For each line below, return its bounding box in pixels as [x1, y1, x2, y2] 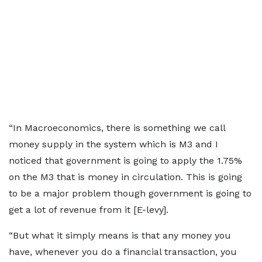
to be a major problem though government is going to [9, 188, 251, 199]
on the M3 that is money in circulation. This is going [9, 171, 242, 182]
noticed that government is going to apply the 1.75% [9, 155, 242, 166]
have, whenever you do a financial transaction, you [9, 246, 237, 257]
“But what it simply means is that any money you [9, 230, 231, 241]
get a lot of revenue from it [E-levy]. [9, 204, 168, 215]
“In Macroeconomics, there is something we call [9, 122, 225, 133]
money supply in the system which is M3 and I [9, 139, 218, 150]
